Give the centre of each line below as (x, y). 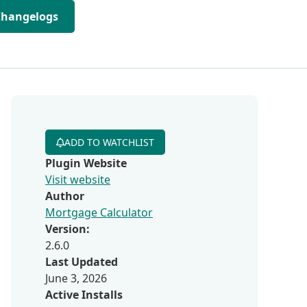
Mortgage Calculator (99, 212)
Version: (67, 229)
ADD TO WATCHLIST (109, 142)
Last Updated (82, 262)
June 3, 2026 (76, 278)
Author (65, 196)
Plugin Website (86, 163)
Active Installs (84, 295)
